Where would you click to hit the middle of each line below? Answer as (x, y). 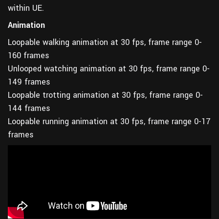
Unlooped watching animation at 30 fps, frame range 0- (109, 69)
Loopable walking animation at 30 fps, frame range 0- (105, 42)
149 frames (29, 82)
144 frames (29, 108)
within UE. (26, 8)
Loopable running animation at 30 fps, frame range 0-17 (109, 121)
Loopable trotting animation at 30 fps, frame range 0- (105, 95)
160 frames (29, 55)
